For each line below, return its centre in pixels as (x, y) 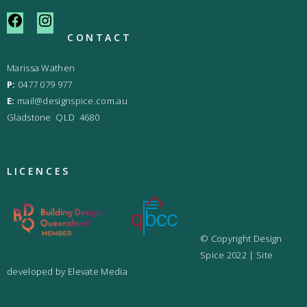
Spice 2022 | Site (237, 255)
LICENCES (39, 171)
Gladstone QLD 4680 (53, 118)
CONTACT (100, 38)
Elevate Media (97, 272)
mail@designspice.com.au (72, 101)
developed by (37, 272)
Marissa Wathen (41, 68)
